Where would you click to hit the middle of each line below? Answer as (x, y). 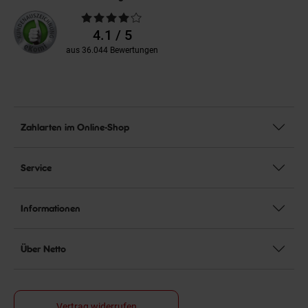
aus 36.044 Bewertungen (112, 51)
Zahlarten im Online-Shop (75, 128)
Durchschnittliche (97, 17)
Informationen (51, 209)
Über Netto (43, 249)
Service (36, 168)
